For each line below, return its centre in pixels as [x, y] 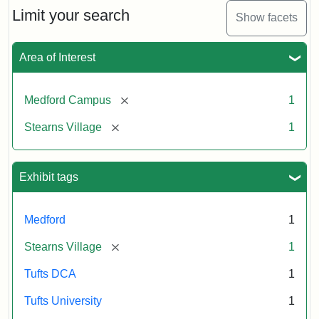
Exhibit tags [49, 177]
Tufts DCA [50, 273]
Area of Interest [57, 57]
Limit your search [71, 15]
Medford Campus [68, 100]
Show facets [267, 18]
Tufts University [63, 300]
